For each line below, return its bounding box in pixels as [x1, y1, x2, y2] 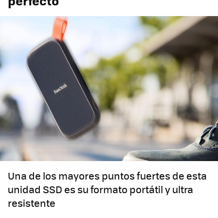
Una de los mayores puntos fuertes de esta [8, 168, 207, 183]
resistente [8, 196, 55, 210]
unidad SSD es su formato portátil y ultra [8, 182, 193, 197]
